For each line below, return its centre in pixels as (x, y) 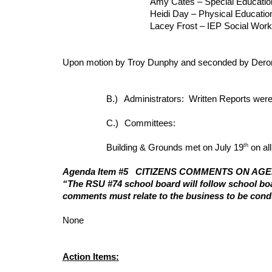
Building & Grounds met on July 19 (175, 148)
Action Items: (90, 257)
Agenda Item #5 (95, 172)
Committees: (150, 123)
